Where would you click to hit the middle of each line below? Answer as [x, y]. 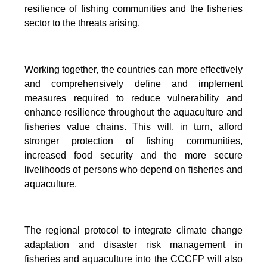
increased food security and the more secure [133, 155]
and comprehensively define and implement [133, 84]
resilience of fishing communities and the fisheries [133, 9]
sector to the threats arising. [83, 23]
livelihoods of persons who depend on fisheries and [133, 170]
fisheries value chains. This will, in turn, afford [133, 127]
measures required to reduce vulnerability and [133, 98]
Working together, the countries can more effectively [133, 69]
